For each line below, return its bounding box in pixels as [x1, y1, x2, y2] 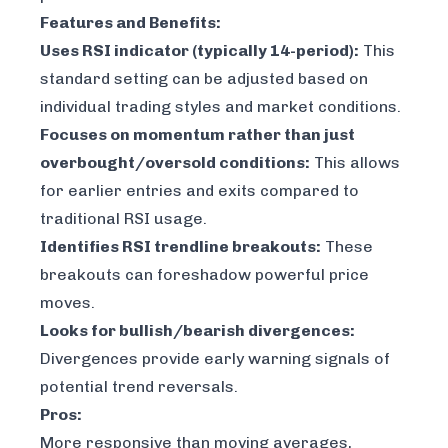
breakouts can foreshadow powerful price [40, 265, 369, 285]
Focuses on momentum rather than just [40, 125, 355, 145]
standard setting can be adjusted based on [40, 69, 368, 89]
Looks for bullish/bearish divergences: [40, 321, 355, 341]
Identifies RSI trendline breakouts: [40, 237, 321, 257]
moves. [40, 293, 95, 313]
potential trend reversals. [40, 377, 238, 397]
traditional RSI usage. [40, 209, 207, 229]
